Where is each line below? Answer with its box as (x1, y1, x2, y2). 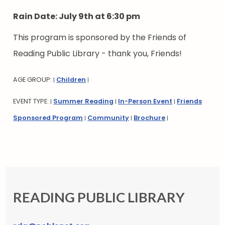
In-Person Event (118, 97, 173, 106)
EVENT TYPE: (13, 97, 51, 106)
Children (56, 75, 86, 84)
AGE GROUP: (13, 75, 54, 84)
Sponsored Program (13, 114, 83, 123)
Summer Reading (53, 97, 114, 106)
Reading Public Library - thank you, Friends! (13, 48, 182, 60)
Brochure (134, 114, 166, 123)
